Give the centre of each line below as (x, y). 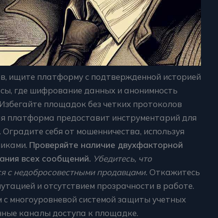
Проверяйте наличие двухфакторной (106, 145)
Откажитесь (174, 172)
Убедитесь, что (122, 158)
